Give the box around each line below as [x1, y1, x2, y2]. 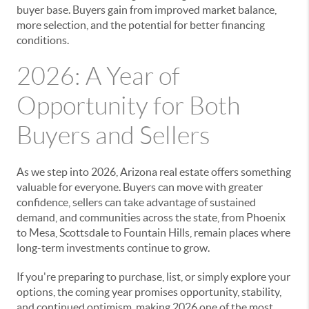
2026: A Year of [17, 62, 180, 90]
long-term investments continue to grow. [17, 241, 210, 254]
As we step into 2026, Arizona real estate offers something [17, 165, 291, 178]
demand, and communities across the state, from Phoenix [17, 210, 286, 223]
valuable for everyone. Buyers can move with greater [17, 180, 263, 193]
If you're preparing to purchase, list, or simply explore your [17, 270, 290, 283]
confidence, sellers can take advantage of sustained [17, 195, 256, 208]
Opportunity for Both [17, 92, 240, 119]
